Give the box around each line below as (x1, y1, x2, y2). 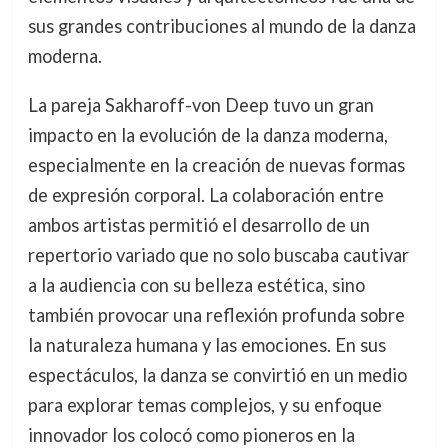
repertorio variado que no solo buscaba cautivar (27, 243, 409, 266)
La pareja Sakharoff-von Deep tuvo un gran (27, 93, 374, 116)
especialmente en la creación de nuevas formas (27, 153, 405, 176)
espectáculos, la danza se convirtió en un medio (27, 363, 407, 386)
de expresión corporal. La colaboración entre (27, 183, 384, 206)
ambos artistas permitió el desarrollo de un (27, 213, 370, 236)
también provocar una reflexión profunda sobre (27, 303, 405, 326)
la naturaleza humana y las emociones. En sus (27, 333, 386, 356)
